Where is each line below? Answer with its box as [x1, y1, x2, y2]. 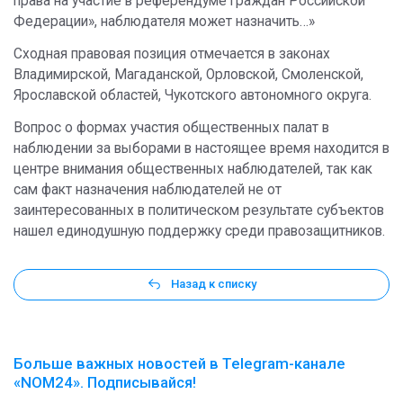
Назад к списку [171, 277, 256, 291]
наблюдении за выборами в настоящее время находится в [13, 140, 390, 157]
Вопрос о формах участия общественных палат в [13, 120, 329, 136]
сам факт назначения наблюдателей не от [13, 182, 282, 198]
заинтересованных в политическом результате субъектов [13, 202, 384, 219]
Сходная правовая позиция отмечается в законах [13, 46, 330, 62]
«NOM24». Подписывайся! [13, 372, 196, 391]
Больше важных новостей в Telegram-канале [13, 354, 345, 372]
